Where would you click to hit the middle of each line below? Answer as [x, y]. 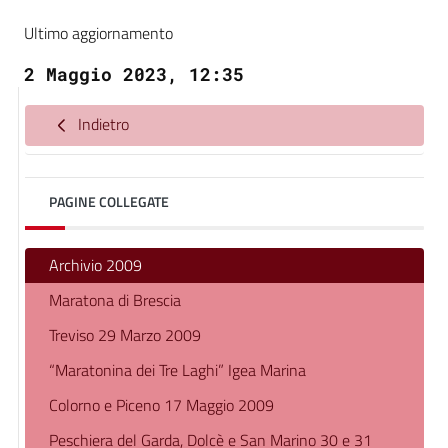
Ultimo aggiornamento [98, 33]
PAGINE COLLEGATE [109, 201]
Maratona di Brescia [115, 300]
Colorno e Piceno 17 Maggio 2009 [161, 405]
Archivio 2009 [95, 265]
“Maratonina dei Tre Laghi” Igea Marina [177, 370]
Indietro [101, 123]
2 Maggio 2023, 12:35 [134, 74]
